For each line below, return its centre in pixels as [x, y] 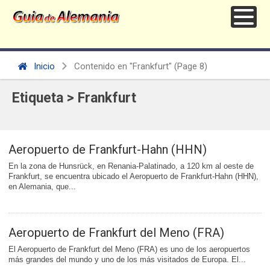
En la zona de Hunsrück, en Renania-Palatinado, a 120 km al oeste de [131, 166]
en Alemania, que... [42, 187]
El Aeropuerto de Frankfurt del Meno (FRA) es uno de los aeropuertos [129, 249]
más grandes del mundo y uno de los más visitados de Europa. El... [127, 259]
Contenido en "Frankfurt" [123, 66]
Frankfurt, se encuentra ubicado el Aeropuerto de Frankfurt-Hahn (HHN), [133, 176]
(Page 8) [190, 66]
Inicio [43, 66]
